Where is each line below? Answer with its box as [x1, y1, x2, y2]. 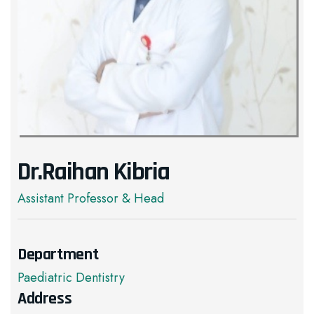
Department [18, 244, 99, 265]
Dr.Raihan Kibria [18, 156, 170, 188]
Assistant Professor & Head [18, 189, 164, 207]
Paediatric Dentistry [18, 268, 125, 287]
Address [18, 288, 72, 309]
